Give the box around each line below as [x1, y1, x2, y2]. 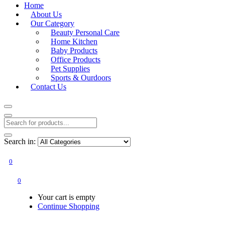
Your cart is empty [38, 193, 95, 202]
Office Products [51, 55, 100, 64]
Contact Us [31, 82, 66, 91]
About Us [31, 10, 62, 19]
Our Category [31, 19, 74, 28]
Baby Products [51, 46, 97, 55]
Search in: [4, 137, 36, 146]
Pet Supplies [51, 64, 90, 73]
